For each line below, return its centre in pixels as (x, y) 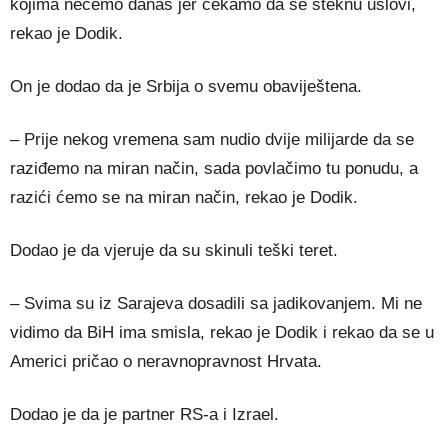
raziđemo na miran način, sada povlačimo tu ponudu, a (214, 168)
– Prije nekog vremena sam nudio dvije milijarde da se (212, 139)
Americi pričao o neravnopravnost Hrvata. (166, 361)
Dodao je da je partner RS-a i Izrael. (144, 414)
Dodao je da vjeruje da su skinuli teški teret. (174, 250)
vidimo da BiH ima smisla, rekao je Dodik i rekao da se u (222, 332)
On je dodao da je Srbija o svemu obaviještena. (186, 86)
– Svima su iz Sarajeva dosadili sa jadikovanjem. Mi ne (216, 303)
